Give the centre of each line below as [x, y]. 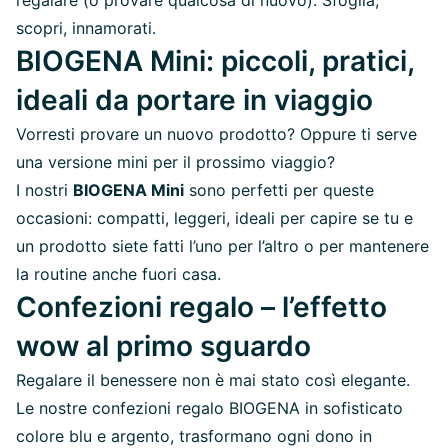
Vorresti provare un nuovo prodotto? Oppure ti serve [216, 133]
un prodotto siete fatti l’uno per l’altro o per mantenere [222, 245]
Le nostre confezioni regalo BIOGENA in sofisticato [209, 407]
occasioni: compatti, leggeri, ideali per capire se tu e [214, 217]
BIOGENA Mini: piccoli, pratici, [215, 60]
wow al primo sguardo [163, 345]
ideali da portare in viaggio [194, 99]
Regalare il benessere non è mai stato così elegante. [213, 379]
